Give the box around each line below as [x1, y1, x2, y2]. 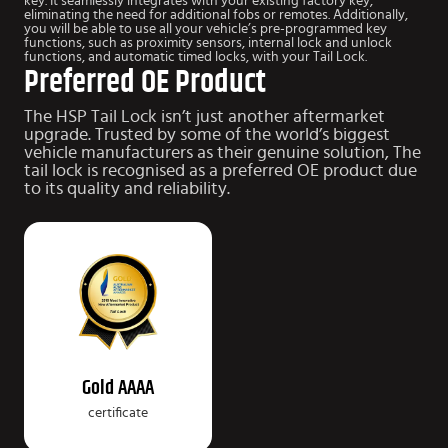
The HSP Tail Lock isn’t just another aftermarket [24, 107, 385, 126]
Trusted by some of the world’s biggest [95, 125, 390, 144]
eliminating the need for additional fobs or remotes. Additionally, [24, 8, 408, 23]
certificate [88, 405, 148, 420]
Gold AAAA [82, 377, 154, 398]
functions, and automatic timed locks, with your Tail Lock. [24, 50, 367, 65]
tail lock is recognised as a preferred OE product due [24, 161, 417, 180]
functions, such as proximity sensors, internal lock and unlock [24, 36, 392, 51]
